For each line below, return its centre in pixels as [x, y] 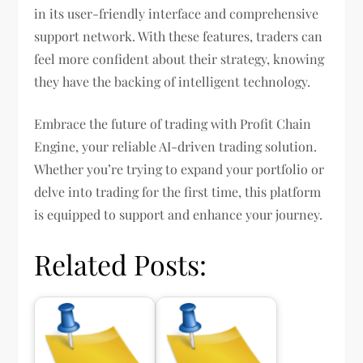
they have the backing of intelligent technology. [173, 81]
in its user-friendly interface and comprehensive [177, 13]
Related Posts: [121, 264]
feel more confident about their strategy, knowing [179, 59]
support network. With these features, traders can [179, 36]
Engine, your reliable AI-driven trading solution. [176, 146]
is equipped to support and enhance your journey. [179, 214]
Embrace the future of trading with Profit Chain [173, 124]
